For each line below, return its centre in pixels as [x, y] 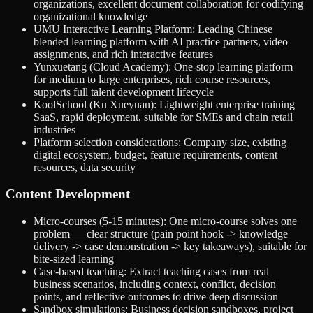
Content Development [68, 194]
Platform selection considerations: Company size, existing [160, 142]
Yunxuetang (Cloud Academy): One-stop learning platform [163, 66]
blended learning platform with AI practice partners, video [161, 41]
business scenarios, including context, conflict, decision [155, 284]
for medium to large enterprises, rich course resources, [152, 79]
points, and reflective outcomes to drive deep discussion [156, 297]
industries [54, 129]
